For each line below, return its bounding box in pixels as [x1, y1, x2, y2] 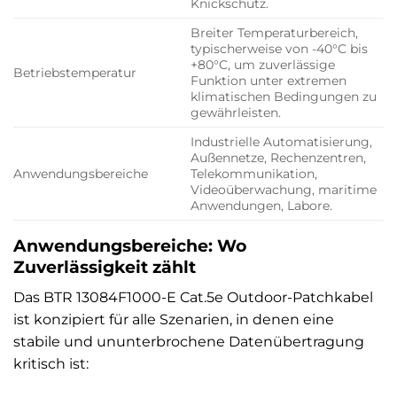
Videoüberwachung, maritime [191, 182, 378, 198]
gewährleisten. [191, 105, 282, 121]
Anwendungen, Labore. [191, 198, 333, 214]
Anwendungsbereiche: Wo [13, 235, 246, 257]
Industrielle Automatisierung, [191, 134, 373, 151]
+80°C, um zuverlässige [191, 57, 336, 74]
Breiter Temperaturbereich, [191, 25, 359, 42]
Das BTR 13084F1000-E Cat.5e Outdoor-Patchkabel [13, 288, 373, 306]
